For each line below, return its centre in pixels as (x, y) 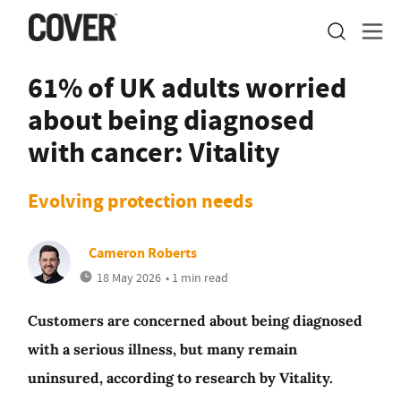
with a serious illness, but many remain (162, 349)
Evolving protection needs (141, 201)
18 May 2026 (129, 277)
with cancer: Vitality (154, 152)
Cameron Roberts (143, 253)
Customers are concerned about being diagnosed (195, 320)
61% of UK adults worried (187, 88)
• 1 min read (197, 277)
